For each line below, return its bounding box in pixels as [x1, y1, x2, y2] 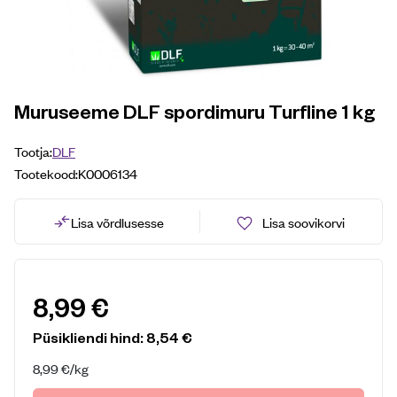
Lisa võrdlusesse [70, 212, 164, 231]
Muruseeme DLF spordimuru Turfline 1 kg [14, 98, 375, 123]
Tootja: [14, 142, 52, 160]
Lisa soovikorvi [261, 213, 345, 231]
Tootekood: [14, 164, 78, 183]
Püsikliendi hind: [33, 328, 146, 346]
